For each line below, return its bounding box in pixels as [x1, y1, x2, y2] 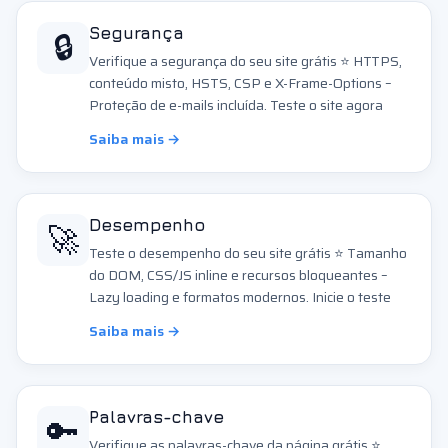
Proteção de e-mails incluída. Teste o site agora [89, 94, 383, 116]
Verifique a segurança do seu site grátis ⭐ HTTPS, [89, 50, 402, 72]
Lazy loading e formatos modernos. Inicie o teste [89, 286, 391, 308]
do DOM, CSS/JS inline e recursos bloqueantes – [89, 264, 388, 286]
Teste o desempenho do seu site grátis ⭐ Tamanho [89, 242, 407, 264]
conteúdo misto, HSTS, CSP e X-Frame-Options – [89, 72, 392, 94]
